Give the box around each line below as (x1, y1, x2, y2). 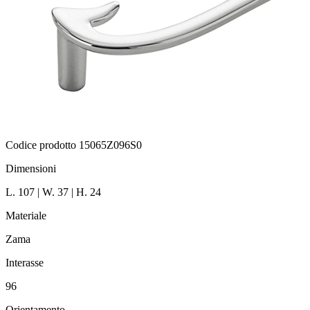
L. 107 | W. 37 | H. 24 (6, 186, 101, 199)
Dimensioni (6, 163, 56, 175)
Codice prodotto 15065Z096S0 (6, 139, 142, 152)
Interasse (6, 257, 44, 269)
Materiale (6, 210, 46, 222)
